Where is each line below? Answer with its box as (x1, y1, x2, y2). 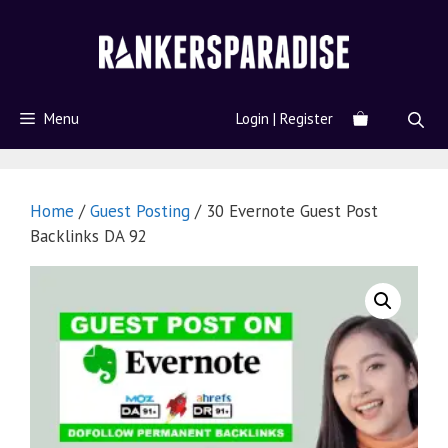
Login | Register (236, 109, 333, 129)
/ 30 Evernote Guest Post (190, 200, 378, 223)
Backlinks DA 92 (30, 225, 147, 248)
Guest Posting (90, 200, 190, 223)
